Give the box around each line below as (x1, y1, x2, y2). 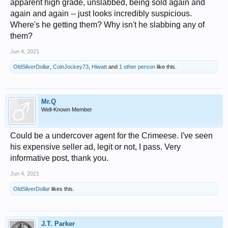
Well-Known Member (41, 106, 92, 113)
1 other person (119, 64, 155, 70)
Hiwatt (92, 64, 107, 70)
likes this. (50, 186, 74, 192)
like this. (155, 64, 177, 70)
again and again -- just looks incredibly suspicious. (10, 9, 192, 18)
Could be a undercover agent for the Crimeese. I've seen (10, 131, 213, 140)
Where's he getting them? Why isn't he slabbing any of (10, 20, 205, 30)
